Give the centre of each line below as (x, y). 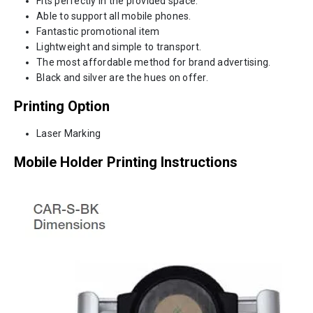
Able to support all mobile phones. (114, 16)
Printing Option (62, 106)
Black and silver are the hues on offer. (122, 77)
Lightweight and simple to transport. (119, 46)
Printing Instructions (172, 162)
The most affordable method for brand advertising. (154, 62)
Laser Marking (69, 133)
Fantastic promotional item (98, 31)
